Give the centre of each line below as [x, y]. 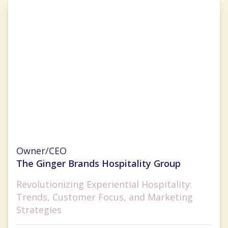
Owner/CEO [41, 151]
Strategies [39, 210]
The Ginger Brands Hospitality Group [98, 164]
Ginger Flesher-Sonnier [81, 144]
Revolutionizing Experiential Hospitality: [104, 184]
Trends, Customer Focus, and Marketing [105, 197]
